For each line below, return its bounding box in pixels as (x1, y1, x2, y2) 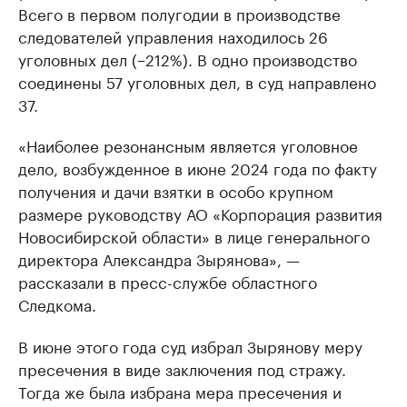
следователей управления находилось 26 (18, 24, 328, 48)
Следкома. (18, 292, 96, 316)
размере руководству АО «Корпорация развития (18, 201, 382, 225)
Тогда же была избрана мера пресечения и (18, 379, 342, 403)
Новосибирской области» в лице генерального (18, 223, 370, 248)
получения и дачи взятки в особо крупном (18, 178, 333, 203)
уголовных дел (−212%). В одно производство (18, 46, 357, 71)
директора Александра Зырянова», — (18, 246, 300, 271)
